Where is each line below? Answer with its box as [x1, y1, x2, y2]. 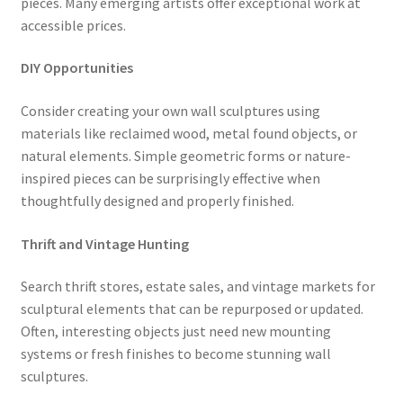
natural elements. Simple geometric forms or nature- [20, 147, 351, 166]
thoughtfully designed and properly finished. [20, 192, 294, 210]
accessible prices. [20, 15, 126, 34]
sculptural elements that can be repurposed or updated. [20, 300, 363, 318]
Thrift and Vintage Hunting [20, 234, 189, 253]
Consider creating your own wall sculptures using [20, 102, 320, 121]
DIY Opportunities [20, 58, 133, 77]
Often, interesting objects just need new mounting [20, 322, 331, 341]
